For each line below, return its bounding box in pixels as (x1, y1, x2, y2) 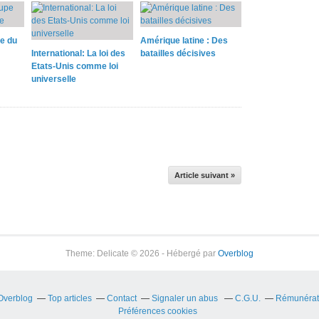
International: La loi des (31, 48, 125, 58)
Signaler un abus (151, 293, 220, 303)
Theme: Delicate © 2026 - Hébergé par (66, 249, 218, 258)
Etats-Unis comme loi (31, 61, 118, 71)
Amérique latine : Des (140, 36, 228, 46)
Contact (106, 293, 137, 303)
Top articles (47, 293, 92, 303)
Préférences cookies (117, 306, 197, 316)
